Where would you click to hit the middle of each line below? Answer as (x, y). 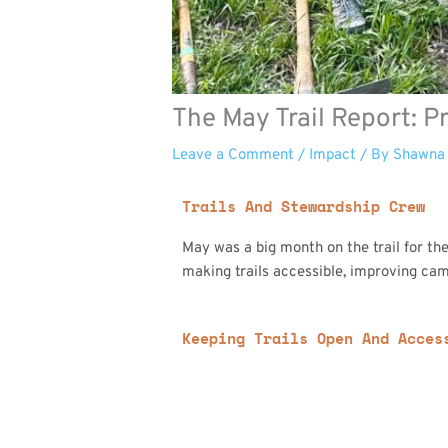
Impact (333, 155)
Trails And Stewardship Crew (304, 205)
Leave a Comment (233, 155)
